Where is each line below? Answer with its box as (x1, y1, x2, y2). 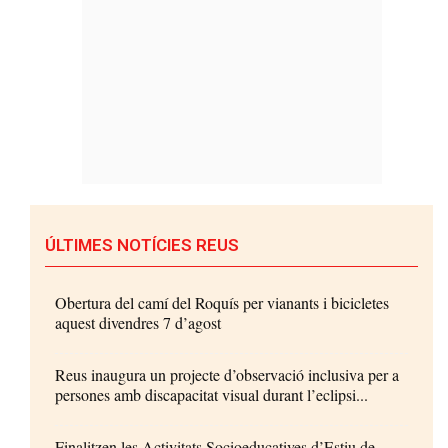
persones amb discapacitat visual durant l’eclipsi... (55, 383, 368, 405)
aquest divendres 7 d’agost (55, 311, 221, 333)
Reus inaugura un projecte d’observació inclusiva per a (55, 363, 399, 385)
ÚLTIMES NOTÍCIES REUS (45, 234, 239, 255)
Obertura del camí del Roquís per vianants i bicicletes (55, 291, 389, 313)
